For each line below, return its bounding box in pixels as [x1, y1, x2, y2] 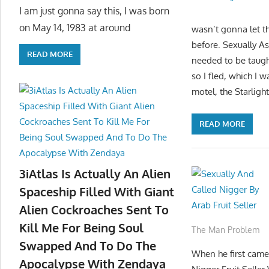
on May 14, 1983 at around [19, 21, 130, 34]
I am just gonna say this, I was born [19, 4, 169, 17]
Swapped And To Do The [19, 238, 156, 254]
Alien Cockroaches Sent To [19, 202, 169, 218]
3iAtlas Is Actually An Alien [19, 166, 171, 182]
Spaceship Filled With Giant [19, 184, 174, 200]
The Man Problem [192, 224, 260, 235]
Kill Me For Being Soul [19, 220, 144, 236]
